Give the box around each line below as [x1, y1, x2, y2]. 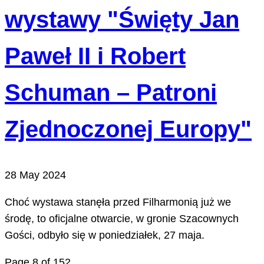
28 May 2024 [5, 169, 66, 181]
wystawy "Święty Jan [5, 6, 239, 32]
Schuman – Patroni [5, 79, 217, 105]
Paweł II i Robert [5, 42, 186, 69]
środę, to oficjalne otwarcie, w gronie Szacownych [5, 213, 239, 225]
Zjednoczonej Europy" [5, 115, 252, 142]
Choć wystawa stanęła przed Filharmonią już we [5, 196, 231, 209]
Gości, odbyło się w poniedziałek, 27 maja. [5, 229, 204, 242]
